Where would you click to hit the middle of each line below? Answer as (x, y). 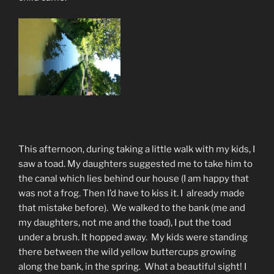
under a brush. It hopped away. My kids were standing (133, 237)
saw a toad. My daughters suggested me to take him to (135, 164)
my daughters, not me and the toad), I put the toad (125, 222)
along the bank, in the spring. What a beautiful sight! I (132, 266)
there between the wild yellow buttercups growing (127, 252)
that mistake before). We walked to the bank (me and (132, 208)
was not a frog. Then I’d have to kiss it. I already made (131, 193)
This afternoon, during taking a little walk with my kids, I (137, 149)
